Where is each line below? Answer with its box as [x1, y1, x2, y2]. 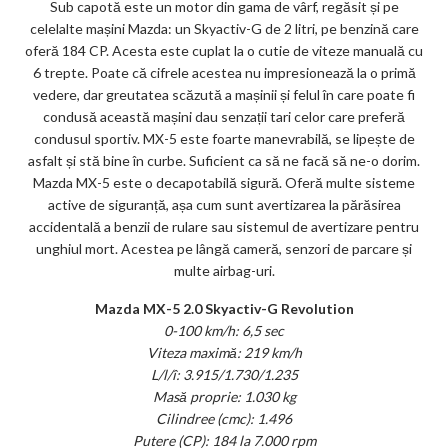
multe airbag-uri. [173, 261, 275, 279]
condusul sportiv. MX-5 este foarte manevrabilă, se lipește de [33, 129, 415, 147]
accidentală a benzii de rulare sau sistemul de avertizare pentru [29, 217, 419, 235]
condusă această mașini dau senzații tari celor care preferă [43, 107, 405, 125]
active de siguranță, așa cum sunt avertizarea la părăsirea [47, 195, 401, 213]
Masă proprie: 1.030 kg [152, 387, 296, 405]
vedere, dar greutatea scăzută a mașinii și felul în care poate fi [33, 85, 415, 103]
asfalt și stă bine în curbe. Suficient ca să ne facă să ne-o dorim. [28, 151, 420, 169]
